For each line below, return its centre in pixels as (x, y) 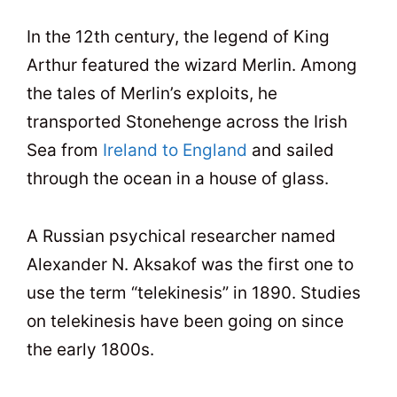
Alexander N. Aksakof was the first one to (190, 264)
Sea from (65, 151)
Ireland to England (175, 151)
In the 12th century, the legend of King (178, 37)
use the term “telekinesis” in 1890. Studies (194, 292)
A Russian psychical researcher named (181, 236)
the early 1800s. (90, 349)
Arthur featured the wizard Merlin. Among (192, 66)
